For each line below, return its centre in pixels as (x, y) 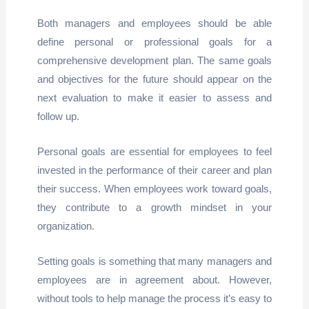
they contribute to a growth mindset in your (154, 207)
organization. (66, 226)
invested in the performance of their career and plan (154, 170)
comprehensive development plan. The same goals (154, 60)
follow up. (58, 116)
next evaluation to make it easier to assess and (154, 98)
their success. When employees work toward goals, (154, 189)
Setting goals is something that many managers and (154, 261)
